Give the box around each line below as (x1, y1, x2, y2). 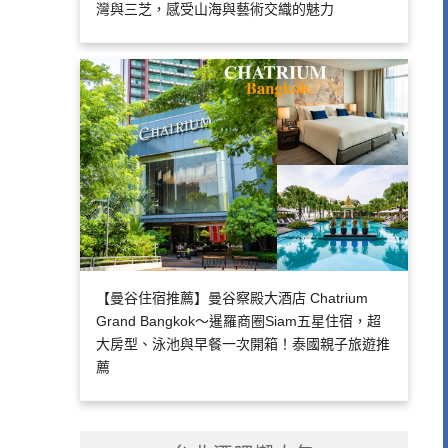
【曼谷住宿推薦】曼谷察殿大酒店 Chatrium (95, 290, 368, 307)
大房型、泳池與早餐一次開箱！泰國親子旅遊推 (95, 336, 390, 353)
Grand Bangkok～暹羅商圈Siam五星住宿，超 (95, 313, 381, 330)
